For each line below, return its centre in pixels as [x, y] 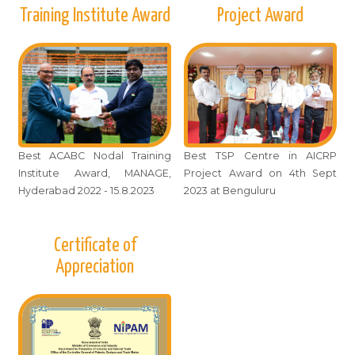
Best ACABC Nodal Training [95, 155]
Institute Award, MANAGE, [95, 173]
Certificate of [95, 246]
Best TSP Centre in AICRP [260, 155]
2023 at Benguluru [230, 190]
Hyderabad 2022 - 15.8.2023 [86, 190]
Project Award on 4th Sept [260, 173]
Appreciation [95, 267]
